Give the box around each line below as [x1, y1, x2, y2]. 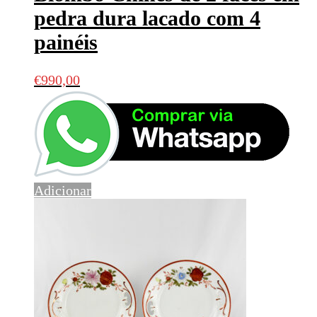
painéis [34, 30, 98, 54]
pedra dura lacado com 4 [34, 6, 260, 30]
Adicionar [34, 182, 91, 198]
